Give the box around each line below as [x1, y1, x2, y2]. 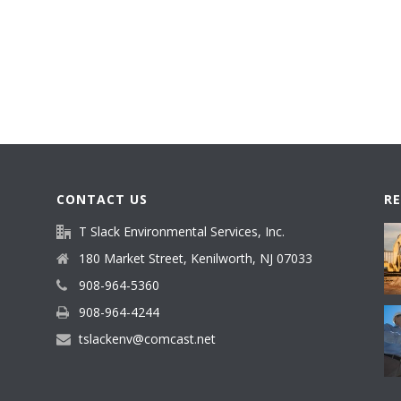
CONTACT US [55, 191, 148, 208]
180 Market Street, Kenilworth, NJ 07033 [78, 250, 312, 267]
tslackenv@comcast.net [78, 330, 216, 347]
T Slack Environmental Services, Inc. [78, 223, 285, 240]
